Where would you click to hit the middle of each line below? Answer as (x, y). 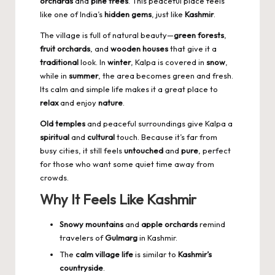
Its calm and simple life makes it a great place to (129, 89)
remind (211, 224)
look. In (93, 62)
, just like (168, 14)
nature (110, 103)
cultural (101, 137)
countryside (81, 268)
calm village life (104, 254)
